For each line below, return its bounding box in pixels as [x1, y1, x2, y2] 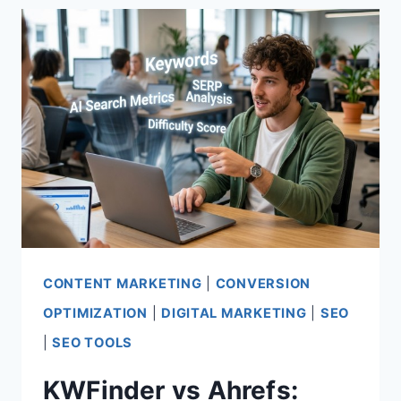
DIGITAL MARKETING [161, 304, 307, 321]
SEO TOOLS [52, 334, 133, 351]
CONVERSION [215, 275, 311, 292]
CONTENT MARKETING [43, 275, 202, 292]
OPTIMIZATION [43, 304, 148, 321]
